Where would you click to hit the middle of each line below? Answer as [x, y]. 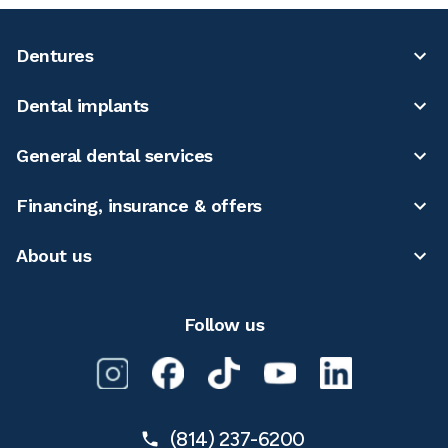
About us [53, 255]
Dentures [54, 55]
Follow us [224, 324]
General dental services [114, 155]
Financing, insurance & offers [139, 205]
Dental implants [82, 105]
